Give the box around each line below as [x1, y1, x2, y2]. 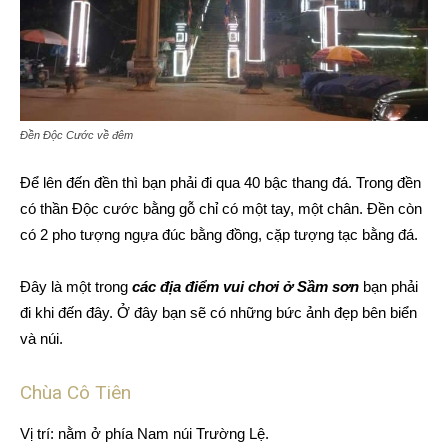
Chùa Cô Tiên [20, 381, 131, 405]
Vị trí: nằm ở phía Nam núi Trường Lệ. [20, 425, 269, 443]
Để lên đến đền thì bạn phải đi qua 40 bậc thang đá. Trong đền [20, 174, 421, 192]
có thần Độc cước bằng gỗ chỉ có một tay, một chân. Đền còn [20, 200, 422, 218]
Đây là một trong [20, 278, 132, 296]
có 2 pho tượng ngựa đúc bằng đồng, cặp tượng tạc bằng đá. [20, 226, 418, 244]
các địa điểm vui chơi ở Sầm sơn [132, 278, 359, 296]
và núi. [20, 330, 63, 348]
